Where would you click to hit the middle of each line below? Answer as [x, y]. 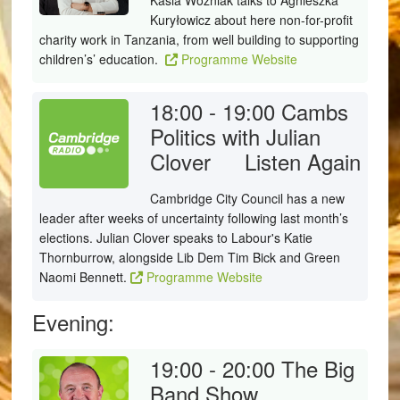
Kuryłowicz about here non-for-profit [251, 20]
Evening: [73, 322]
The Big [317, 368]
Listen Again [303, 161]
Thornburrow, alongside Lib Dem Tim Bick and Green [189, 257]
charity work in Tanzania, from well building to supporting [199, 39]
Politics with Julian [235, 136]
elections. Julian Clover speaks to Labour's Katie [175, 237]
